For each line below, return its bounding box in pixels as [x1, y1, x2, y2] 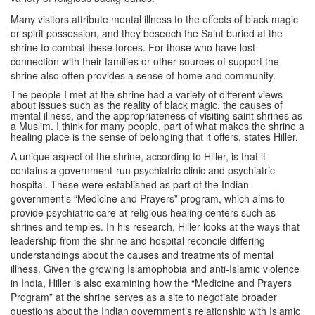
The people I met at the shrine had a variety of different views [11, 87, 283, 101]
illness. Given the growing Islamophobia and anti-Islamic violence [11, 262, 300, 276]
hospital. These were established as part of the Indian [11, 177, 249, 191]
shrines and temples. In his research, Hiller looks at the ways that [11, 219, 300, 233]
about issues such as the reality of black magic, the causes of [11, 98, 283, 112]
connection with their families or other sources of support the [11, 54, 279, 68]
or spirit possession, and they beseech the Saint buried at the [11, 26, 283, 40]
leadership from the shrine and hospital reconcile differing [11, 233, 265, 247]
